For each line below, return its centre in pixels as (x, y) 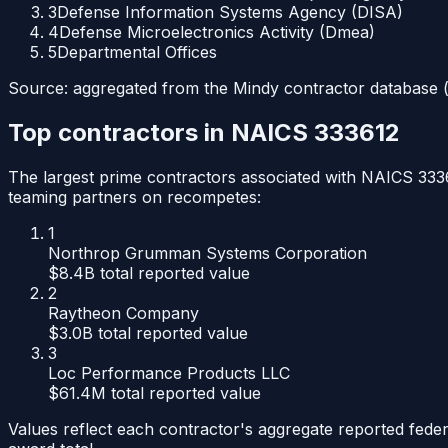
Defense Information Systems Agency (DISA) (230, 12)
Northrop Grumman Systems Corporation (207, 253)
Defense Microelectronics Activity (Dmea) (217, 32)
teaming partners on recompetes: (134, 197)
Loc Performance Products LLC (169, 373)
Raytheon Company (123, 313)
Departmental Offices (137, 52)
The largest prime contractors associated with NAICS (210, 177)
